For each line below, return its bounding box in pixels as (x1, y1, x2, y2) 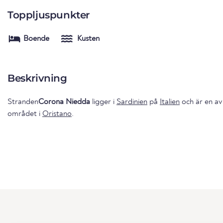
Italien (160, 98, 180, 106)
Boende (23, 34, 49, 43)
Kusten (77, 34, 100, 43)
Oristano (42, 110, 72, 118)
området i (7, 110, 42, 118)
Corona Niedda (38, 98, 90, 106)
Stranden (7, 98, 38, 106)
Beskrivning (7, 72, 67, 84)
